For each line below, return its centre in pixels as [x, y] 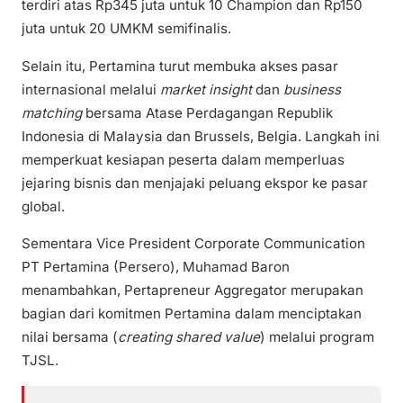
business [312, 89]
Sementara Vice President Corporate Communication [193, 243]
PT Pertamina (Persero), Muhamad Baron [156, 266]
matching [54, 112]
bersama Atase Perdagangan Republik [209, 112]
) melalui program [317, 336]
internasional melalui [91, 89]
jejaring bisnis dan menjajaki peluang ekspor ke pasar [195, 183]
